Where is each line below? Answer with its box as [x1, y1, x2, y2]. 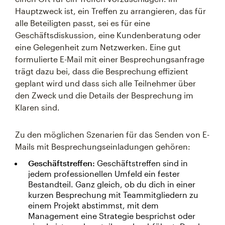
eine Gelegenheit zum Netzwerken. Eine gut [15, 42, 181, 52]
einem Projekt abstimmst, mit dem [28, 200, 159, 210]
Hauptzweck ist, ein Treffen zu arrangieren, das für [15, 6, 206, 16]
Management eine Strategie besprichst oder [28, 211, 195, 220]
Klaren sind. [15, 102, 60, 112]
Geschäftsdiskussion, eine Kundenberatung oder [15, 30, 201, 40]
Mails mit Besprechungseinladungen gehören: [15, 142, 190, 151]
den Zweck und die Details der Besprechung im [15, 90, 193, 100]
